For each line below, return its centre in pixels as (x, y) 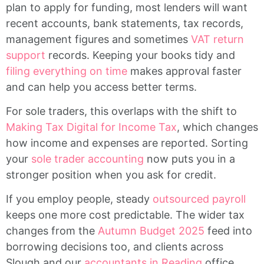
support (26, 55)
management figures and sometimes (98, 39)
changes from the (52, 231)
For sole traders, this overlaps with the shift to (121, 111)
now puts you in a (189, 159)
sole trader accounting (88, 159)
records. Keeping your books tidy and (140, 55)
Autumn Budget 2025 (151, 231)
